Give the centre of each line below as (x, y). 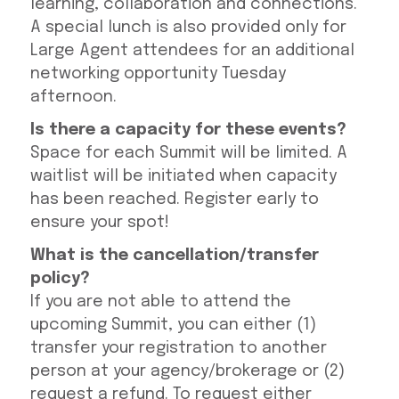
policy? (60, 279)
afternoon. (73, 98)
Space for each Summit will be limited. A (188, 154)
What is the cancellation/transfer (174, 256)
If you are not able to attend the (160, 302)
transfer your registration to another (178, 349)
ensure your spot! (99, 223)
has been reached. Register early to (174, 200)
